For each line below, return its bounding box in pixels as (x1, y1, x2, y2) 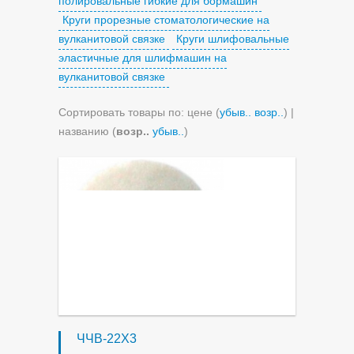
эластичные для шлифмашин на (58, 51, 227, 64)
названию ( (58, 125, 116, 137)
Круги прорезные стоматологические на (62, 13, 269, 26)
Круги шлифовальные (176, 32, 289, 45)
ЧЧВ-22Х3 (77, 332, 137, 346)
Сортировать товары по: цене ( (58, 106, 220, 119)
